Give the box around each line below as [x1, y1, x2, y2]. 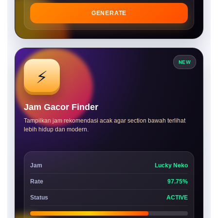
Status [30, 194, 48, 201]
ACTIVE [166, 194, 188, 201]
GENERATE [91, 10, 127, 17]
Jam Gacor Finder [24, 102, 98, 112]
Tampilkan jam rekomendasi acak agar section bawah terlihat [24, 117, 185, 124]
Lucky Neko [155, 162, 188, 169]
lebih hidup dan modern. [24, 126, 89, 133]
